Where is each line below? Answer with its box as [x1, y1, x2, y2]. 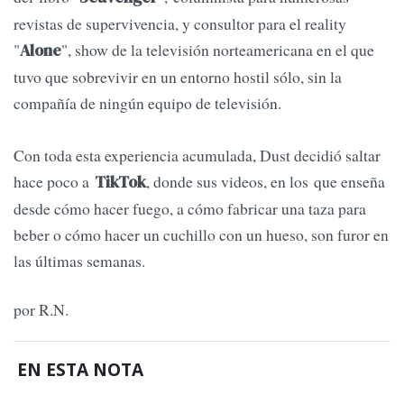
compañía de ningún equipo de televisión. [14, 92, 281, 115]
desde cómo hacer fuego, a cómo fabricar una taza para [14, 197, 366, 220]
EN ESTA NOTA [17, 357, 144, 382]
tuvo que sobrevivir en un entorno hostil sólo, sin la [14, 66, 342, 88]
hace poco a [14, 170, 95, 193]
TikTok [95, 171, 146, 194]
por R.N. [14, 298, 69, 320]
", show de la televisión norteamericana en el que [61, 39, 374, 61]
